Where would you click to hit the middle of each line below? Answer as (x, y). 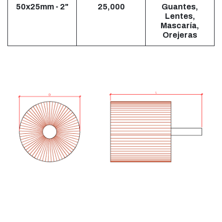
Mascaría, (180, 26)
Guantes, (180, 7)
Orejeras (180, 35)
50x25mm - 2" (42, 7)
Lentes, (180, 16)
